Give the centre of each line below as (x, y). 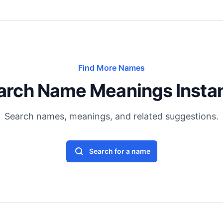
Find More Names (111, 68)
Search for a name (119, 151)
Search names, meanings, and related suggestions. (111, 116)
